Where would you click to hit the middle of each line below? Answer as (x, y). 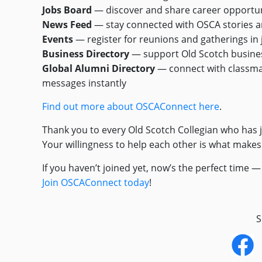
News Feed (67, 24)
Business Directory (86, 54)
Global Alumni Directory (99, 68)
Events (58, 39)
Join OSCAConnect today (96, 182)
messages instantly (84, 83)
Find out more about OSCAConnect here (131, 106)
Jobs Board (67, 10)
